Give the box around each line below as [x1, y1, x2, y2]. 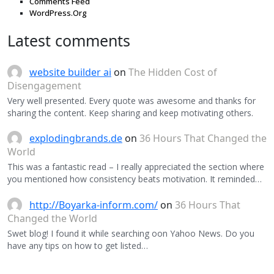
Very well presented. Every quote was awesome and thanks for [7, 94, 256, 106]
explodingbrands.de [29, 131, 122, 146]
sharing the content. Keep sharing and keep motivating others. [7, 106, 253, 119]
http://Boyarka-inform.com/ [29, 198, 158, 212]
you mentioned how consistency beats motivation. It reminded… [7, 173, 262, 185]
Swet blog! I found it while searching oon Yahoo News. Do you [7, 227, 254, 239]
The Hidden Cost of [128, 65, 217, 79]
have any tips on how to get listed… [7, 239, 148, 251]
